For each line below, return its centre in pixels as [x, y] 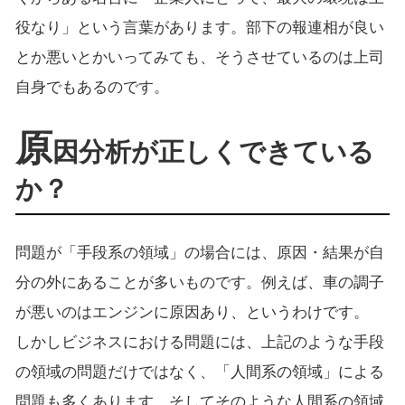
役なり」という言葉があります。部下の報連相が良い [199, 27]
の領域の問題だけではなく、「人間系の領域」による [199, 372]
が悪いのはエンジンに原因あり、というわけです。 [192, 312]
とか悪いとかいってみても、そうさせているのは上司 [199, 57]
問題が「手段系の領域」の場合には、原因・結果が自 [199, 252]
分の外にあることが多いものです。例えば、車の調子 [199, 282]
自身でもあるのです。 [92, 87]
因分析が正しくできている [213, 151]
